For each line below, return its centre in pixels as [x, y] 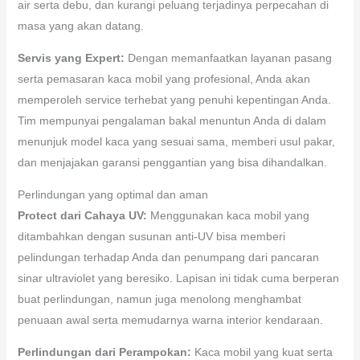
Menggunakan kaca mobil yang [228, 215]
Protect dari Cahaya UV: [82, 215]
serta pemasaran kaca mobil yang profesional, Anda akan [164, 78]
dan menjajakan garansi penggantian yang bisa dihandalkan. [172, 162]
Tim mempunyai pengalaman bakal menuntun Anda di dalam [172, 120]
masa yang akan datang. [80, 25]
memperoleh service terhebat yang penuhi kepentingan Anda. [174, 99]
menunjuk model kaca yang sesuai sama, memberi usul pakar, [176, 141]
